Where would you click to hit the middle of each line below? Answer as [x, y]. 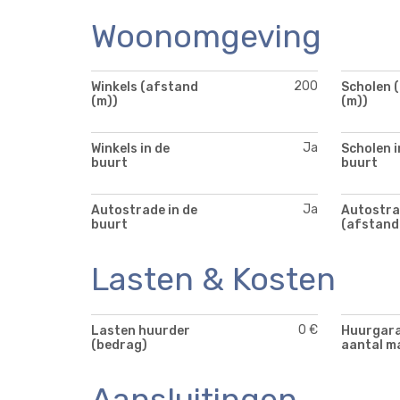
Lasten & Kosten [213, 279]
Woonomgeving [206, 36]
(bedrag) [119, 346]
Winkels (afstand [145, 87]
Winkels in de [130, 149]
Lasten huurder [141, 331]
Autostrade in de [144, 211]
